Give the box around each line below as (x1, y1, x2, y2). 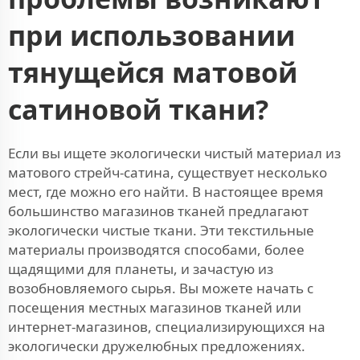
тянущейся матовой (8, 53, 297, 91)
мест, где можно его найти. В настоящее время (8, 182, 324, 201)
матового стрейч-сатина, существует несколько (8, 162, 327, 182)
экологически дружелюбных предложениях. (8, 336, 305, 355)
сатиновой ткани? (8, 90, 268, 128)
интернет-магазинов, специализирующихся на (8, 317, 325, 336)
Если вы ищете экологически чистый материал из (8, 143, 341, 162)
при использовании (8, 16, 295, 54)
